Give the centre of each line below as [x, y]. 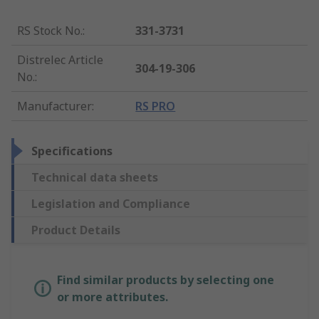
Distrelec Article [60, 59]
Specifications [72, 151]
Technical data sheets [95, 177]
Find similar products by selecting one [166, 279]
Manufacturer [54, 106]
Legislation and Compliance [111, 203]
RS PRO [156, 106]
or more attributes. [113, 297]
